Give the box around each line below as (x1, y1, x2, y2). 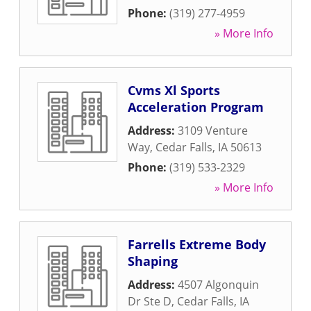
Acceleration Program (128, 99, 264, 115)
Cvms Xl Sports (128, 82, 220, 99)
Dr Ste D (128, 294, 171, 309)
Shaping (128, 253, 178, 269)
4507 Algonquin (178, 277, 259, 292)
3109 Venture (178, 123, 248, 138)
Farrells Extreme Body (128, 236, 266, 253)
